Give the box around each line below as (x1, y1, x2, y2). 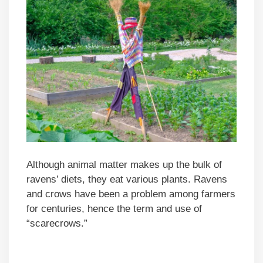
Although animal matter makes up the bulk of (26, 159, 222, 170)
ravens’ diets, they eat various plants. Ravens (26, 173, 227, 185)
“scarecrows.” (26, 217, 87, 229)
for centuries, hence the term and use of (26, 203, 202, 214)
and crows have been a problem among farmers (26, 188, 235, 200)
